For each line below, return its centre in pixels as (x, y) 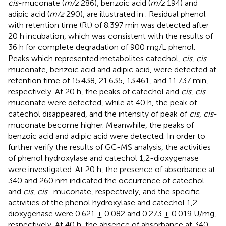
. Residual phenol (176, 14)
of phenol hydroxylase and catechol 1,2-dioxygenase (103, 158)
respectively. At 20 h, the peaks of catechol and (95, 92)
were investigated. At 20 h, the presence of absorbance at (112, 169)
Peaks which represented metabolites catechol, (95, 59)
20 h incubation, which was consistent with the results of (110, 36)
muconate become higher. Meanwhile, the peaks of (101, 125)
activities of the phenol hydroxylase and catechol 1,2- (105, 203)
